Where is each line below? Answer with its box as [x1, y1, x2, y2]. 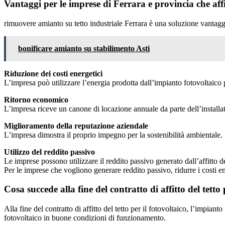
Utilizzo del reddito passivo [4, 147, 95, 156]
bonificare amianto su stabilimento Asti [18, 44, 150, 53]
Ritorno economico [4, 95, 68, 104]
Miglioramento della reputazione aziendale [4, 121, 148, 130]
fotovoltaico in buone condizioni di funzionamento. [4, 213, 166, 222]
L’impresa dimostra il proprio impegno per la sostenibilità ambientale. [4, 130, 222, 139]
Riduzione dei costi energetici [4, 69, 102, 78]
